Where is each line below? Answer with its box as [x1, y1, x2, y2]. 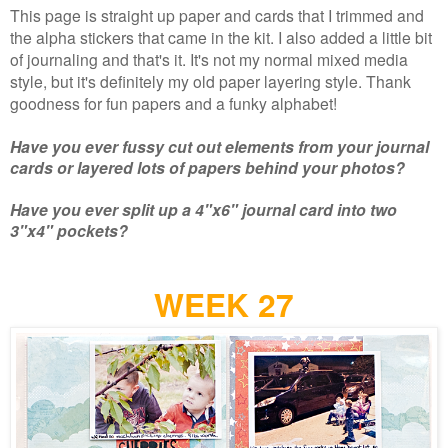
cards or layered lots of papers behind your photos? [10, 155, 405, 179]
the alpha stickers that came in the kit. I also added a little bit [10, 25, 432, 48]
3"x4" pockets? [10, 218, 128, 242]
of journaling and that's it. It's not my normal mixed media [10, 47, 408, 70]
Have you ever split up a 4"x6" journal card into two [10, 197, 397, 221]
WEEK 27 [154, 280, 294, 327]
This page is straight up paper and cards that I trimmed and [10, 3, 424, 26]
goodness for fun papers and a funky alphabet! [10, 91, 341, 114]
